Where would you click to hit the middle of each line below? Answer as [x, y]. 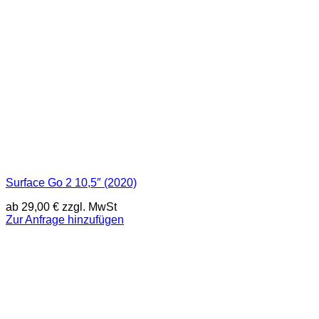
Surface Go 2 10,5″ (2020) [71, 183]
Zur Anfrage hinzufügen [65, 219]
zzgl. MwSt [88, 206]
